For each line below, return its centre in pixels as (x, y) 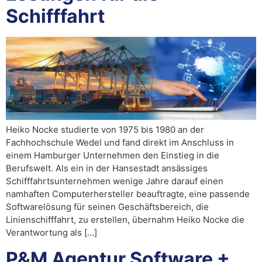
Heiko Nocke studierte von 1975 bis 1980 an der (105, 130)
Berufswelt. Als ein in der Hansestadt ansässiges (107, 168)
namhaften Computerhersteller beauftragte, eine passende (128, 194)
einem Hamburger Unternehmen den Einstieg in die (113, 156)
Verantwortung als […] (51, 233)
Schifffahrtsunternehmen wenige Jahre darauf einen (115, 181)
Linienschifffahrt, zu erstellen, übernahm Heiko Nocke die (125, 220)
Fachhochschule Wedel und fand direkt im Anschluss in (120, 143)
